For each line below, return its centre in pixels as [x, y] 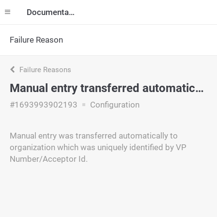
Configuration [114, 105]
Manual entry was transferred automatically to [94, 136]
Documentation [72, 12]
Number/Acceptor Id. [49, 159]
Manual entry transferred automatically [200, 88]
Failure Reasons [44, 70]
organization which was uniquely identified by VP [98, 147]
